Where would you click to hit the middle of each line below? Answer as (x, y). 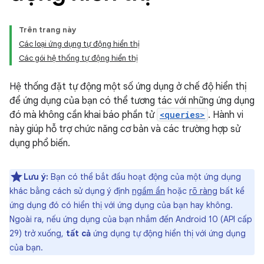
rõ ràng (203, 191)
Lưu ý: (36, 177)
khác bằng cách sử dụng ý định (71, 191)
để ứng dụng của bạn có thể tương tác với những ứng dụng (132, 101)
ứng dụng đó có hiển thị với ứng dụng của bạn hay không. (121, 205)
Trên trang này (48, 30)
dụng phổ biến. (40, 143)
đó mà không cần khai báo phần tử (83, 115)
